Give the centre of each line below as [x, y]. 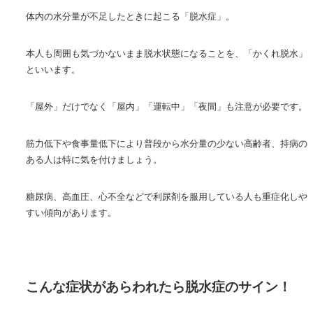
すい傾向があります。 [72, 213]
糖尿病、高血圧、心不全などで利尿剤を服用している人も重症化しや [167, 197]
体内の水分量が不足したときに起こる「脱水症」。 [131, 16]
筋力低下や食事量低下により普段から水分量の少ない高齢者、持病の [167, 144]
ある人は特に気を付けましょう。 [94, 160]
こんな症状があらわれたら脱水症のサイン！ [159, 287]
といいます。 [53, 70]
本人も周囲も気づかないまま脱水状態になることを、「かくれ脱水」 [167, 53]
